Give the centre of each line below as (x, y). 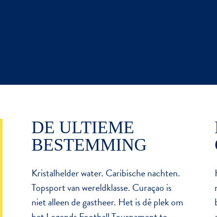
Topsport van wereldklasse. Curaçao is (101, 187)
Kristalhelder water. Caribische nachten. (106, 173)
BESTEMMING (89, 145)
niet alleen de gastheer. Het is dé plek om (107, 202)
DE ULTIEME (83, 127)
